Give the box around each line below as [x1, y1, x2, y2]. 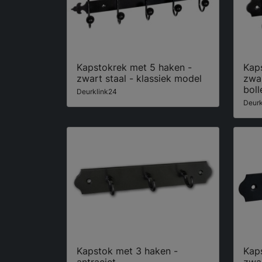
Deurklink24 [77, 87, 117, 96]
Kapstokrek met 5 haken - [77, 61, 192, 73]
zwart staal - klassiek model [77, 72, 202, 84]
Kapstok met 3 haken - [77, 245, 178, 257]
